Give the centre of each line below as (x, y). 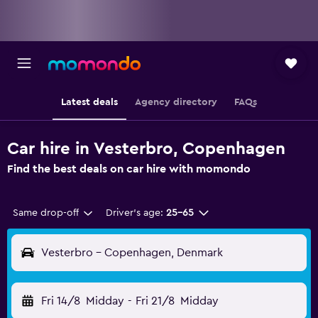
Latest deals (89, 102)
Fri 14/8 (61, 301)
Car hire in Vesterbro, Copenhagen (146, 149)
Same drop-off (46, 213)
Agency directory (176, 102)
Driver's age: (134, 213)
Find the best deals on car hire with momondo (129, 169)
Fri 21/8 (155, 301)
